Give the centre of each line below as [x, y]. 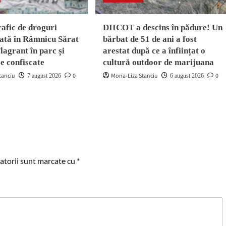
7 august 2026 [44, 76]
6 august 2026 [187, 76]
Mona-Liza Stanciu [134, 76]
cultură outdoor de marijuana [158, 62]
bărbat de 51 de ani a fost [150, 39]
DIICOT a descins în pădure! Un [162, 27]
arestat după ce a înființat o [154, 51]
